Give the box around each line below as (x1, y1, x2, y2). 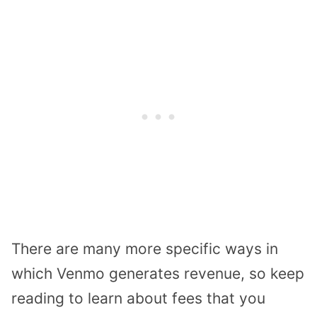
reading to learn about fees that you (11, 289, 265, 307)
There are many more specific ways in (11, 239, 278, 258)
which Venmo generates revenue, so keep (11, 264, 304, 282)
